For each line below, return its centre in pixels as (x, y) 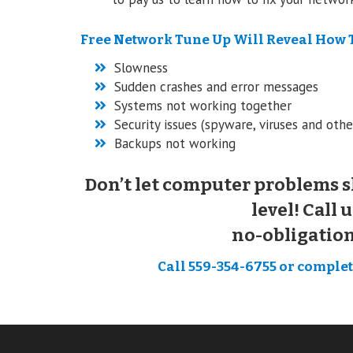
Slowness (141, 67)
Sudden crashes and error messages (216, 86)
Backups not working (175, 143)
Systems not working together (203, 105)
